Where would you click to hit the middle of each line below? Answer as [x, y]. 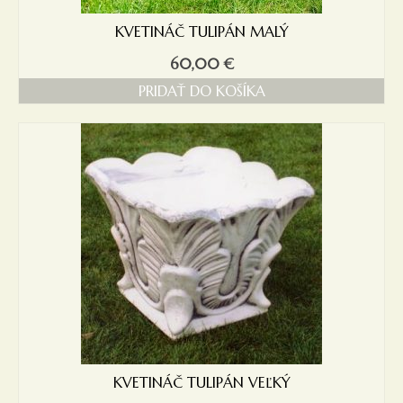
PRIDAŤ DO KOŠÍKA [201, 91]
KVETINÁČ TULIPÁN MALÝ [201, 32]
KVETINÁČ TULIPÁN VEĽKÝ [201, 383]
